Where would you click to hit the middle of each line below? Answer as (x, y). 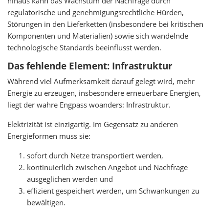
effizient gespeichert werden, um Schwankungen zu (113, 191)
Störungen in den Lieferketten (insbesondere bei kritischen (105, 24)
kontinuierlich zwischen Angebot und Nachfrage (107, 167)
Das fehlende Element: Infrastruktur (90, 66)
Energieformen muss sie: (49, 136)
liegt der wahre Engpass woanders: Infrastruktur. (89, 105)
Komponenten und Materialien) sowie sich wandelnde (98, 36)
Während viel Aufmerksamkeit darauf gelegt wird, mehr (101, 81)
